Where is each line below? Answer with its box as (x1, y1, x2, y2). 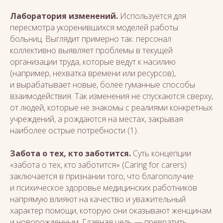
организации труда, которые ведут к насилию (10, 56, 176, 67)
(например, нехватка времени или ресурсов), (10, 68, 176, 79)
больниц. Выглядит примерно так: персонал (10, 33, 171, 44)
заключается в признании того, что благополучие (10, 171, 194, 182)
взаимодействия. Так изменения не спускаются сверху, (10, 91, 213, 102)
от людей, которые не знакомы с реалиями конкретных (10, 102, 213, 113)
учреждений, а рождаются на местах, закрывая (10, 113, 183, 124)
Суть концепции (131, 148, 191, 159)
